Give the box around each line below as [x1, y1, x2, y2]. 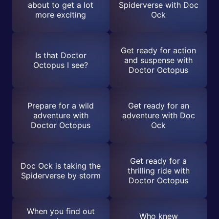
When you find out [26, 206, 95, 216]
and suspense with [124, 55, 193, 65]
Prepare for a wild [27, 100, 94, 110]
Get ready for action [121, 45, 196, 55]
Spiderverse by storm [21, 170, 101, 180]
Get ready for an [128, 100, 189, 110]
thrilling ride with [127, 165, 190, 175]
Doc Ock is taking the [21, 160, 101, 171]
